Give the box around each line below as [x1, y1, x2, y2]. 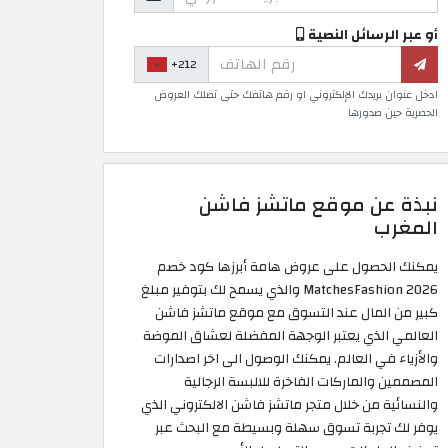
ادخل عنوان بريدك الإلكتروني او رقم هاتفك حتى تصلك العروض [154, 85, 438, 106]
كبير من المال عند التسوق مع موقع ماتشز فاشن [155, 300, 438, 326]
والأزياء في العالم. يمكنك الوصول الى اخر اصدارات [154, 346, 438, 372]
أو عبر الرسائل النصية [308, 22, 438, 48]
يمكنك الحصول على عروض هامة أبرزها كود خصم [157, 254, 438, 280]
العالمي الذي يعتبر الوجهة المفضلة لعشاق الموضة [143, 323, 438, 349]
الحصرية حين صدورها [348, 103, 438, 124]
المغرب [374, 210, 438, 247]
